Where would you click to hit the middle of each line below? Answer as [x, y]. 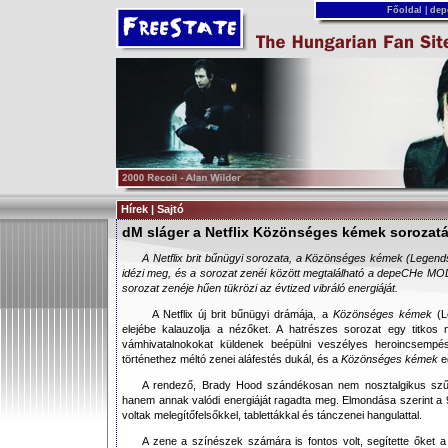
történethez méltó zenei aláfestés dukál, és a [231, 359]
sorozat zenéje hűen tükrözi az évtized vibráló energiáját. [260, 288]
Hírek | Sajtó [152, 209]
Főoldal [404, 10]
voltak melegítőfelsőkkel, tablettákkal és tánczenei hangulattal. [272, 415]
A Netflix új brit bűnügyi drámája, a [242, 314]
